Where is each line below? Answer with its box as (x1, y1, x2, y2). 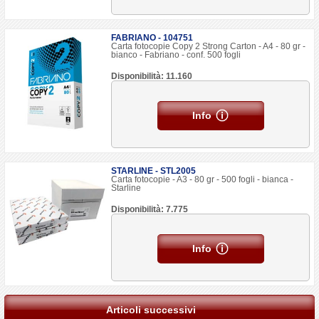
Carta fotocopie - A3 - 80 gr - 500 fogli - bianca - (111, 174, 294, 184)
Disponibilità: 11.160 (111, 71, 193, 81)
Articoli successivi (106, 304, 196, 315)
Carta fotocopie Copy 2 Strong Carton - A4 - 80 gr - (111, 41, 306, 51)
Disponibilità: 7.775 (111, 204, 189, 214)
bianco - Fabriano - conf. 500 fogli (111, 50, 241, 60)
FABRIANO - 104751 (111, 33, 194, 43)
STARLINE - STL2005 (111, 166, 197, 176)
